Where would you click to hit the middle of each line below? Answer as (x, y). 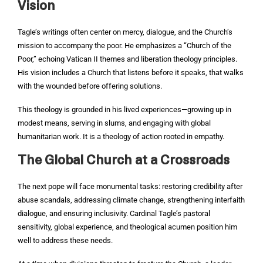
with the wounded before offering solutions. (90, 86)
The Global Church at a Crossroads (124, 161)
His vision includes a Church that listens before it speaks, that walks (131, 73)
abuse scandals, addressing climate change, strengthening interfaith (131, 200)
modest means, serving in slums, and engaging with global (114, 123)
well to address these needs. (65, 240)
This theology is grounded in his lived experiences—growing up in (124, 109)
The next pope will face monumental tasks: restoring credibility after (130, 186)
